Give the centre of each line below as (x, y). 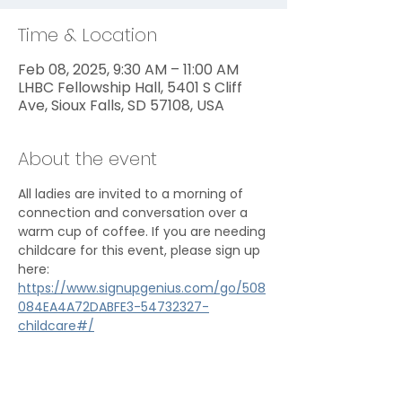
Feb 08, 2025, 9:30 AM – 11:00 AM (128, 70)
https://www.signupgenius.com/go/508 (142, 288)
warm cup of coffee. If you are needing (144, 232)
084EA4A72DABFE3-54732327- (114, 307)
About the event (87, 159)
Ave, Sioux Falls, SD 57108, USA (121, 105)
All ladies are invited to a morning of (132, 194)
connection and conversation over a (135, 213)
